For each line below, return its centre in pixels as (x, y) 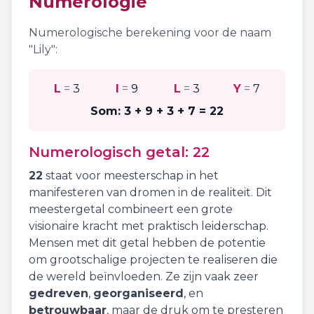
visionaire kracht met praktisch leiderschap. (149, 226)
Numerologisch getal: (111, 152)
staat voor (73, 176)
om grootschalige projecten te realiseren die (153, 260)
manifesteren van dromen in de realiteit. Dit (150, 192)
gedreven (59, 293)
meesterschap (144, 176)
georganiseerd (138, 293)
